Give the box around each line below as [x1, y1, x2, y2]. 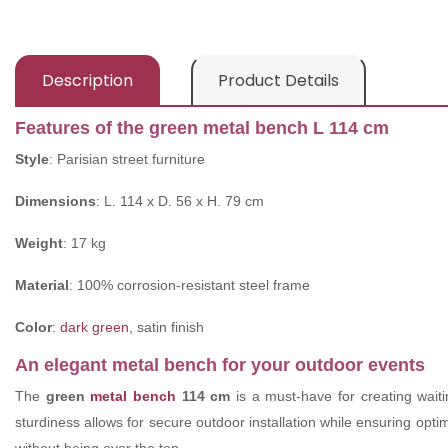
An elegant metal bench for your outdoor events [15, 355, 425, 376]
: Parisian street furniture [49, 151, 205, 168]
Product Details [218, 69, 339, 93]
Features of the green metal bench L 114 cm [15, 118, 389, 139]
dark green [60, 319, 129, 336]
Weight [15, 235, 63, 252]
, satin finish [129, 319, 204, 336]
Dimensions [15, 193, 96, 210]
